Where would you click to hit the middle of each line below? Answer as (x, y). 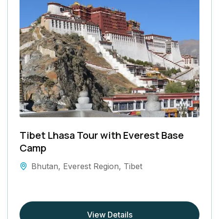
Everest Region (91, 166)
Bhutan (45, 166)
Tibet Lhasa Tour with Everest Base (102, 135)
